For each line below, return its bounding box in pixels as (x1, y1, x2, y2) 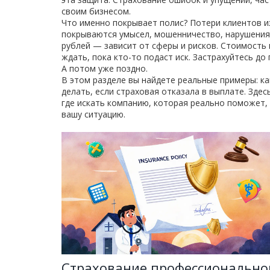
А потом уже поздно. (61, 63, 148, 74)
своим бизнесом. (61, 5, 131, 17)
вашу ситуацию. (61, 108, 125, 120)
